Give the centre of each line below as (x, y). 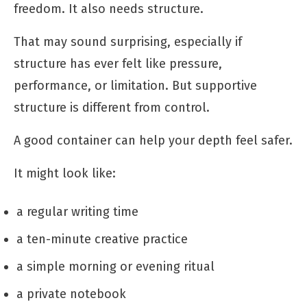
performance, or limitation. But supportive (135, 85)
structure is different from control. (112, 107)
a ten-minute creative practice (102, 239)
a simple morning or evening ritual (115, 266)
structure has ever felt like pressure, (118, 63)
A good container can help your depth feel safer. (153, 140)
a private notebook (71, 294)
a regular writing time (77, 211)
